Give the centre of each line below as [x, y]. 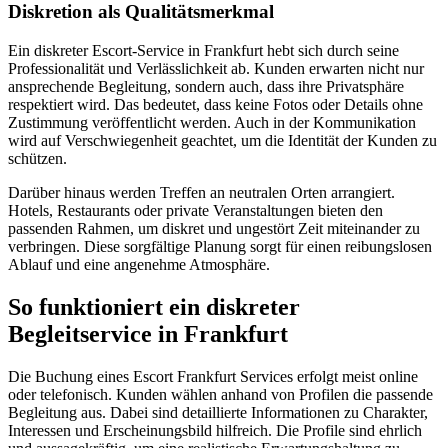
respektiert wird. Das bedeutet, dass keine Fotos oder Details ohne [215, 104]
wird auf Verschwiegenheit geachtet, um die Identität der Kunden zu [222, 140]
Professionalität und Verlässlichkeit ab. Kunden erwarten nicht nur [216, 68]
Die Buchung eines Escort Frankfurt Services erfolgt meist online [213, 376]
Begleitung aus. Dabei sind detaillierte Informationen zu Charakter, [218, 412]
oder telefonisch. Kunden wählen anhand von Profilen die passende [220, 394]
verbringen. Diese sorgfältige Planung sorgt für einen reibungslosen [220, 246]
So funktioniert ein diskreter [154, 306]
